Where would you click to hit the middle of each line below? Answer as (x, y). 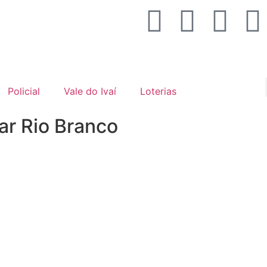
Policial (24, 91)
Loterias (158, 91)
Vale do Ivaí (90, 91)
